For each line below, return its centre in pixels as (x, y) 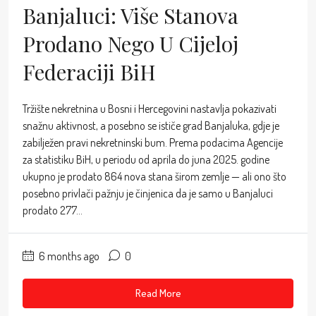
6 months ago (68, 256)
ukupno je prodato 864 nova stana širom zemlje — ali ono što (154, 177)
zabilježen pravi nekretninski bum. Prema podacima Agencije (153, 143)
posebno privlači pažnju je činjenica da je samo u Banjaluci (148, 194)
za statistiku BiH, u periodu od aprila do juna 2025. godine (146, 160)
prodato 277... (53, 211)
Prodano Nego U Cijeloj (130, 44)
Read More (158, 293)
